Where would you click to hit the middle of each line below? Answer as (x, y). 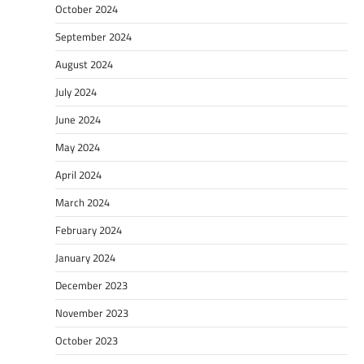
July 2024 (76, 91)
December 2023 (91, 285)
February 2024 (89, 230)
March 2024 (82, 202)
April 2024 (78, 174)
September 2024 (93, 36)
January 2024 (85, 257)
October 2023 (87, 340)
